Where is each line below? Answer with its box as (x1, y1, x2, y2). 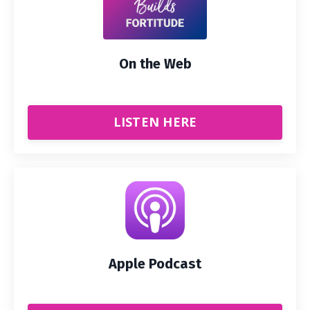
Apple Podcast (109, 255, 201, 272)
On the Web (118, 55, 192, 72)
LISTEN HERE (113, 113, 197, 130)
